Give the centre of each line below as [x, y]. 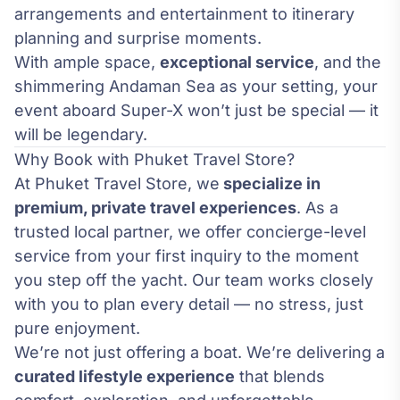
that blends [280, 377]
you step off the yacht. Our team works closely [194, 280]
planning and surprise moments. [138, 38]
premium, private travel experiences [155, 208]
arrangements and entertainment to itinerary [184, 14]
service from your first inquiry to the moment [187, 256]
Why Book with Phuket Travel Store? [154, 160]
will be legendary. [81, 135]
